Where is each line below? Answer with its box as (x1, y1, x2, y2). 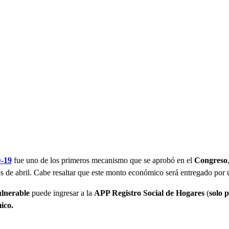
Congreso (194, 156, 227, 165)
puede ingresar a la (30, 189, 94, 198)
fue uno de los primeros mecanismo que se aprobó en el (12, 156, 194, 165)
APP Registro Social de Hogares (94, 189, 204, 198)
